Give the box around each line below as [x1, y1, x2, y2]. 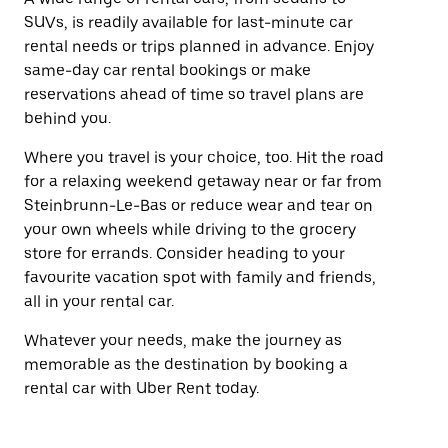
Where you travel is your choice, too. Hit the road [24, 148, 384, 167]
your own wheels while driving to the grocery [24, 220, 356, 239]
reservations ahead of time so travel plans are [24, 85, 364, 104]
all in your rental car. [24, 292, 174, 311]
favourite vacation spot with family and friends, [24, 268, 376, 287]
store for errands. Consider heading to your [24, 244, 345, 263]
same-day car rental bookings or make [24, 61, 311, 80]
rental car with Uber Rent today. [24, 379, 259, 398]
